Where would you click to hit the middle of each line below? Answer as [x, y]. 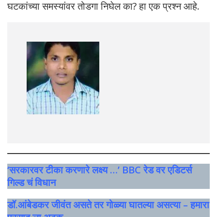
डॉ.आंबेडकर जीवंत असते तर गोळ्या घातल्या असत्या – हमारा [108, 205]
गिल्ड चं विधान [31, 183]
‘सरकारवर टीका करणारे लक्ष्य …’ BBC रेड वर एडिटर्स [100, 170]
